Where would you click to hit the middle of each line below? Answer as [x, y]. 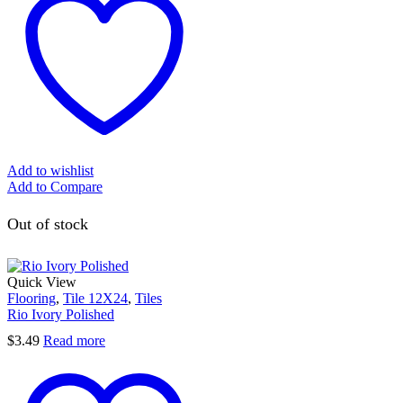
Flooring [31, 298]
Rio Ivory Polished [61, 314]
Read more [74, 341]
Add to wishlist [50, 170]
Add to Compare [55, 186]
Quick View [42, 282]
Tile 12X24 [95, 298]
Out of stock [48, 224]
